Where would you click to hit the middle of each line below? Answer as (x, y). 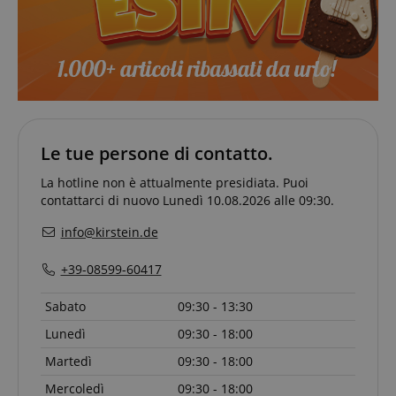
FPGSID (102, 258)
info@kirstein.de (109, 232)
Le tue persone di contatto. (157, 153)
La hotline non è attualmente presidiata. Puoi (175, 182)
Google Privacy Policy (122, 46)
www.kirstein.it (313, 84)
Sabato (65, 306)
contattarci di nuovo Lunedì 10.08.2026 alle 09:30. (187, 200)
